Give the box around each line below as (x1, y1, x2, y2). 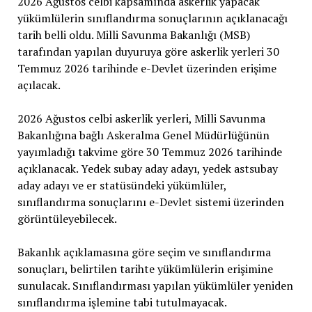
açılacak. (17, 77, 61, 93)
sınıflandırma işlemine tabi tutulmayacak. (17, 294, 227, 310)
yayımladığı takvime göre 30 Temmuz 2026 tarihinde (17, 143, 282, 159)
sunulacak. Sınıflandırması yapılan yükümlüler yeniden (17, 277, 293, 293)
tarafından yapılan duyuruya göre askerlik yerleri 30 (17, 43, 279, 59)
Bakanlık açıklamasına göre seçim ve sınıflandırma (17, 244, 271, 260)
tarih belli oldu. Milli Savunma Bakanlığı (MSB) (17, 26, 250, 42)
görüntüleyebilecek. (17, 210, 117, 226)
